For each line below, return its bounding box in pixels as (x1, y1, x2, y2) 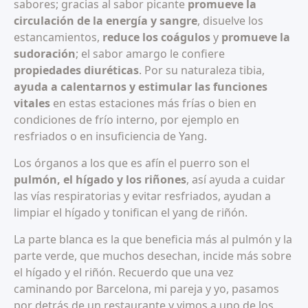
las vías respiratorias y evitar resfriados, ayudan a (14, 188, 271, 204)
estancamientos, (14, 30, 102, 45)
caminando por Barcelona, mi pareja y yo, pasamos (14, 281, 279, 297)
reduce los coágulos (102, 30, 210, 45)
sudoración (14, 46, 76, 62)
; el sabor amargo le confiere (76, 46, 225, 62)
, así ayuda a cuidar (186, 172, 285, 188)
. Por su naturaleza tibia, (139, 63, 265, 78)
